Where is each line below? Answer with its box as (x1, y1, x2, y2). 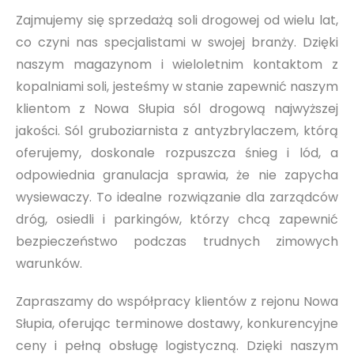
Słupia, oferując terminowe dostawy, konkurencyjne (16, 314, 338, 333)
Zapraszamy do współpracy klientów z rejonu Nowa (16, 292, 338, 311)
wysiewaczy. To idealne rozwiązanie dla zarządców (16, 188, 338, 207)
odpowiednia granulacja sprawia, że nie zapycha (16, 166, 338, 185)
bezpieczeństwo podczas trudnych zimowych (16, 232, 338, 251)
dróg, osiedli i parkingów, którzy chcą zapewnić (16, 210, 338, 229)
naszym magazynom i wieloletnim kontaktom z (16, 55, 338, 74)
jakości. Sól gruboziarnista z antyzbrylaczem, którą (16, 122, 338, 141)
